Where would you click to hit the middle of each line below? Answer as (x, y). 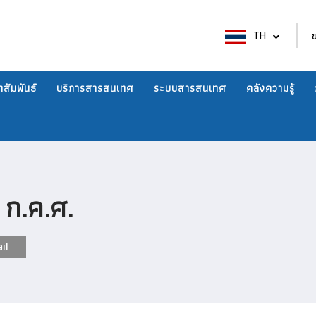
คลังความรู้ (271, 88)
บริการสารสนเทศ (95, 88)
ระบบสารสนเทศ (190, 88)
